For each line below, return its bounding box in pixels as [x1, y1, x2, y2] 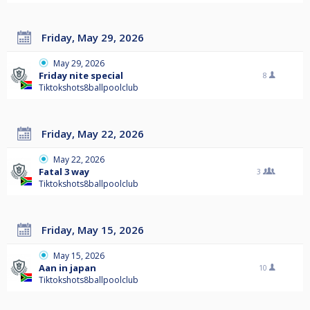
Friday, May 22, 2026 [47, 127, 144, 141]
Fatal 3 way [39, 165, 89, 179]
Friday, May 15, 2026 [47, 223, 144, 237]
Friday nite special [39, 69, 123, 82]
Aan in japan [39, 262, 96, 275]
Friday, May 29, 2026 [47, 30, 144, 45]
